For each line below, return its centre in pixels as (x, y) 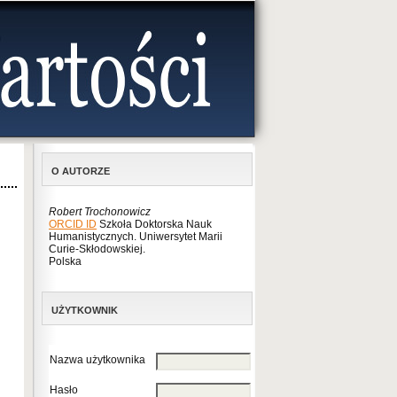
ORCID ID (73, 224)
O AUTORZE (81, 171)
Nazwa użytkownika (97, 360)
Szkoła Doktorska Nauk (154, 224)
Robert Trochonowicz (100, 212)
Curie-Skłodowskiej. (97, 249)
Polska (65, 261)
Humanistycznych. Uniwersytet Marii (136, 237)
